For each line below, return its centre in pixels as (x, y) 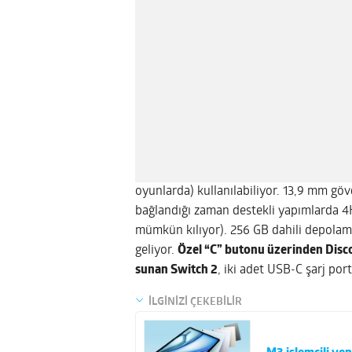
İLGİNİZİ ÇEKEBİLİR (195, 302)
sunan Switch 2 (176, 270)
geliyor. (156, 250)
